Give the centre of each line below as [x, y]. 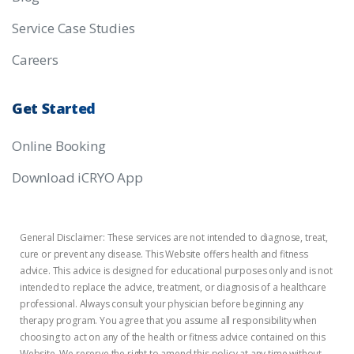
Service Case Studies [73, 28]
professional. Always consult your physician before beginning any [162, 304]
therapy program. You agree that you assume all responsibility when [168, 320]
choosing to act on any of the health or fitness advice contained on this [173, 337]
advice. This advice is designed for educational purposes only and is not [176, 271]
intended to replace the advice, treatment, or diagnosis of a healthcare [173, 287]
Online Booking [59, 146]
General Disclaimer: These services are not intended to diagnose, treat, [174, 237]
